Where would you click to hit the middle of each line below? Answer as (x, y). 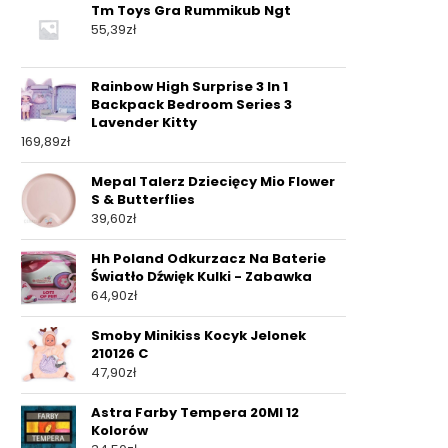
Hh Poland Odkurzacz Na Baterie (208, 258)
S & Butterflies (143, 199)
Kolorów (119, 430)
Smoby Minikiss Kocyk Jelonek (198, 335)
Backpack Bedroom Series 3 (191, 104)
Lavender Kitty (144, 122)
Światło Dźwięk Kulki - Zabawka (201, 276)
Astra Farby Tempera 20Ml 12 (195, 412)
